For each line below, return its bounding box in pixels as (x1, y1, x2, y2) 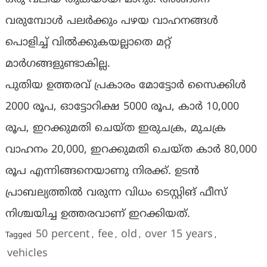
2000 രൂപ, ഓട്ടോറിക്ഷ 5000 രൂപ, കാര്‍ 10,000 (5, 100, 239, 114)
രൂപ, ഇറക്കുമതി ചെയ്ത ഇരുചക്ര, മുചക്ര (5, 122, 226, 136)
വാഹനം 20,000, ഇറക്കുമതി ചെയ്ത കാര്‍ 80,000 (5, 143, 257, 157)
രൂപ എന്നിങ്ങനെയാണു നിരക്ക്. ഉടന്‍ (5, 164, 199, 179)
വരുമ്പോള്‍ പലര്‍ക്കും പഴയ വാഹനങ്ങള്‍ (5, 14, 218, 29)
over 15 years (144, 228, 213, 242)
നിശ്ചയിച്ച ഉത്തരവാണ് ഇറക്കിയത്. (5, 207, 190, 222)
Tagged (5, 231, 34, 241)
